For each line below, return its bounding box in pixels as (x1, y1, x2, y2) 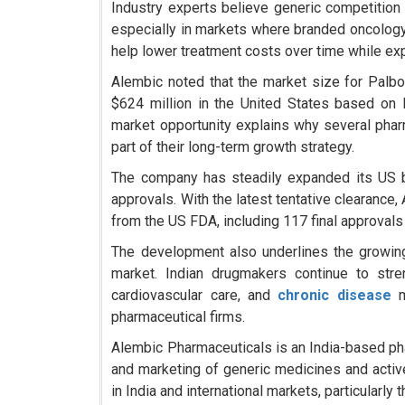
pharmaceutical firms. (111, 308, 246, 326)
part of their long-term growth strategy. (111, 138, 355, 156)
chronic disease (278, 287, 391, 305)
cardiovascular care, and (111, 287, 278, 305)
